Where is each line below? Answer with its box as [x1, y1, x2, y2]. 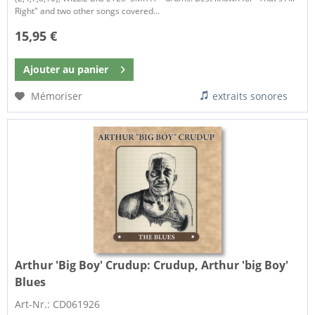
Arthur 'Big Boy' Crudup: [15, 257, 151, 273]
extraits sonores [212, 89, 288, 103]
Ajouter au [23, 63, 75, 77]
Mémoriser [31, 89, 83, 103]
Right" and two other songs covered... [15, 5, 160, 18]
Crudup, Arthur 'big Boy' [150, 257, 289, 273]
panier [77, 63, 109, 77]
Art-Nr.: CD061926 [15, 297, 101, 311]
